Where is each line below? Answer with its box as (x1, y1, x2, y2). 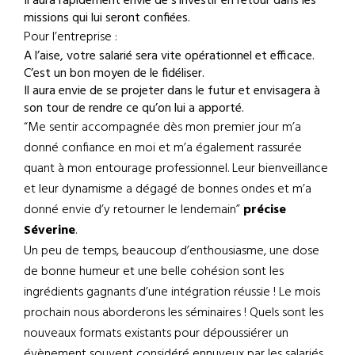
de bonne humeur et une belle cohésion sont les (24, 261, 284, 282)
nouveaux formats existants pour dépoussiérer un (24, 323, 288, 344)
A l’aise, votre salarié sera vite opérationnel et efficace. (24, 45, 315, 67)
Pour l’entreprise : (24, 26, 117, 48)
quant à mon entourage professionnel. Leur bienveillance (24, 158, 328, 179)
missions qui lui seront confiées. (24, 7, 190, 29)
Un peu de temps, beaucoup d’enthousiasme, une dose (24, 240, 319, 261)
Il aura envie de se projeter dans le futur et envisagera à (24, 80, 320, 101)
